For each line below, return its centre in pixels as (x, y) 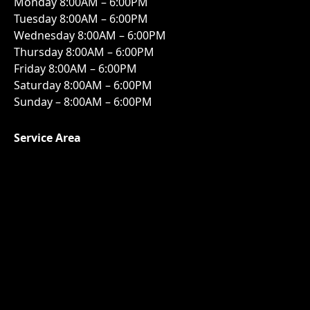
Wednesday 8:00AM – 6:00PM (90, 36)
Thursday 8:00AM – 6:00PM (84, 52)
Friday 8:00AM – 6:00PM (75, 69)
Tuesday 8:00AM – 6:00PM (81, 19)
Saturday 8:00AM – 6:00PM (83, 85)
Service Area (47, 137)
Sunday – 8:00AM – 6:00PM (83, 102)
